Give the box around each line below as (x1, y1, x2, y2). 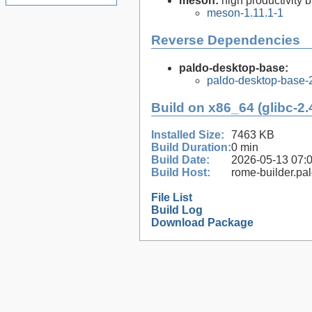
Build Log (151, 204, 203, 217)
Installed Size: (151, 129, 224, 141)
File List (151, 192, 192, 204)
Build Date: (151, 154, 210, 166)
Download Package (151, 217, 253, 229)
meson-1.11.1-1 (207, 7, 283, 19)
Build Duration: (151, 141, 231, 154)
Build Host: (151, 166, 210, 179)
